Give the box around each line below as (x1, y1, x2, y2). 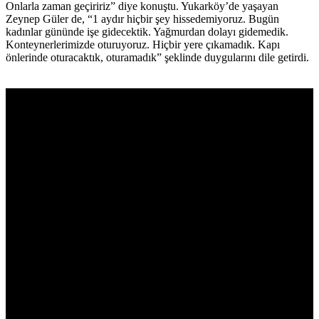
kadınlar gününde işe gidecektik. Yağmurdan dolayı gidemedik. (6, 26, 288, 38)
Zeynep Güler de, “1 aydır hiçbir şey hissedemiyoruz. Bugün (6, 13, 279, 26)
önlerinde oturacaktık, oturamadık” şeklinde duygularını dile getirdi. (6, 51, 309, 64)
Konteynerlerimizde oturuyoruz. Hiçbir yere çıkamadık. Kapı (6, 38, 280, 51)
